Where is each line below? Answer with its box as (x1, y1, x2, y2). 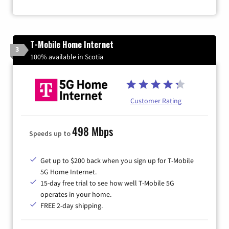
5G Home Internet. (40, 167, 97, 176)
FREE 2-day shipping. (40, 200, 103, 210)
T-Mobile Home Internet (30, 38, 113, 51)
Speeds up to (29, 128, 72, 138)
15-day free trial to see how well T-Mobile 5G (40, 178, 174, 188)
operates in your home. (40, 189, 111, 199)
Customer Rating (130, 96, 181, 106)
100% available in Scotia (30, 52, 103, 61)
